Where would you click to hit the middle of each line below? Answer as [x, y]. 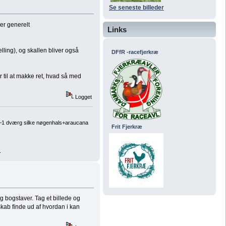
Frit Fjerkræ [127, 127]
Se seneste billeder [136, 7]
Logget [83, 97]
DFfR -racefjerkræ [135, 52]
